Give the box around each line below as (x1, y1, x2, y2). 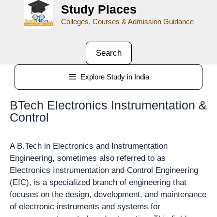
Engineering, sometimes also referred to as (10, 153, 166, 163)
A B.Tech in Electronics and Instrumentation (10, 141, 168, 151)
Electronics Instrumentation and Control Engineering (10, 165, 198, 175)
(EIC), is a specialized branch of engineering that (10, 177, 186, 187)
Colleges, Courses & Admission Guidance (61, 17, 194, 26)
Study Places (61, 2, 137, 16)
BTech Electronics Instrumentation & (10, 98, 207, 112)
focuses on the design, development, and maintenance (10, 189, 206, 199)
